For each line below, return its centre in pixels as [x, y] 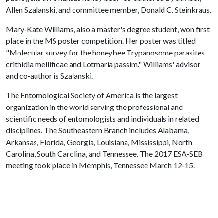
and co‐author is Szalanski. [49, 76]
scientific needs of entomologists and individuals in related [102, 118]
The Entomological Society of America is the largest [92, 95]
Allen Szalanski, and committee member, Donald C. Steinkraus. [109, 9]
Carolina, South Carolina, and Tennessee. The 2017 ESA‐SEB [104, 154]
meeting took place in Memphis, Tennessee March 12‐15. [101, 165]
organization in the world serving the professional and [94, 107]
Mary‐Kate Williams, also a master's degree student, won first [108, 29]
